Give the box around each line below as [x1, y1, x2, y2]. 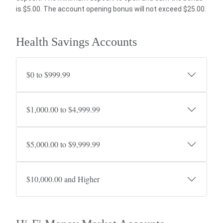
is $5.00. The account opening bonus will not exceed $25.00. [16, 5, 206, 13]
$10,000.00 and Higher [26, 174, 100, 184]
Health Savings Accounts [16, 35, 137, 48]
